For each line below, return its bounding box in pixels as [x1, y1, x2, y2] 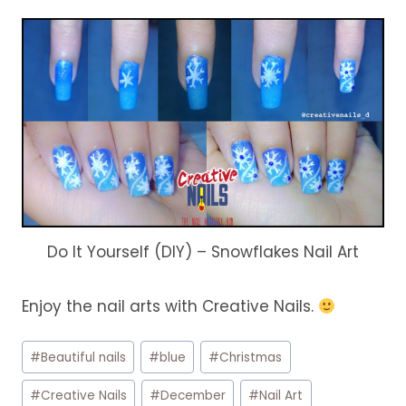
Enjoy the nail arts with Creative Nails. [22, 295, 318, 318]
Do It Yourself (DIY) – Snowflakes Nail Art [47, 241, 359, 264]
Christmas [219, 348, 283, 366]
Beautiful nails [41, 348, 127, 366]
